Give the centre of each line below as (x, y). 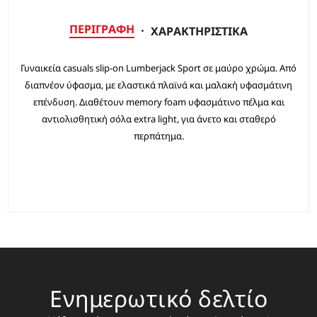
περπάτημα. (158, 136)
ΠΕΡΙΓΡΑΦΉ (102, 29)
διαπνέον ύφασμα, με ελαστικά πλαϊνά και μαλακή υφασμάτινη (158, 85)
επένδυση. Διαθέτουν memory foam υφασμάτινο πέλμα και (158, 102)
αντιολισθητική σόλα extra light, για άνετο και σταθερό (158, 119)
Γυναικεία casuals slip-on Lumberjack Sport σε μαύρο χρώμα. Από (158, 68)
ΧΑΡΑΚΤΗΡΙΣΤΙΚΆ (199, 31)
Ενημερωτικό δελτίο (158, 299)
